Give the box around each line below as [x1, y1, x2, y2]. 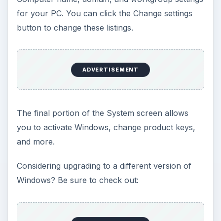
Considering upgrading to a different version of [16, 161, 191, 171]
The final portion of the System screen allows [16, 108, 188, 118]
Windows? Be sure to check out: [16, 175, 139, 185]
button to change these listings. [16, 22, 133, 33]
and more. [16, 137, 55, 147]
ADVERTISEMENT [82, 66, 139, 74]
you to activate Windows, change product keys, [16, 122, 195, 133]
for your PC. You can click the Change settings [16, 8, 192, 18]
